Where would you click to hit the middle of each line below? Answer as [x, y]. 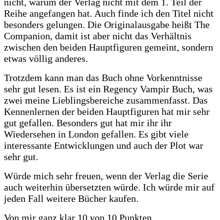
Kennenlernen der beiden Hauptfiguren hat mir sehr [107, 111]
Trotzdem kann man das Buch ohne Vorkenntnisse [103, 77]
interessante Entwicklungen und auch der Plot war [104, 145]
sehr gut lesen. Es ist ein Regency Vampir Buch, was [108, 89]
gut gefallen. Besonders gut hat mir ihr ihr [88, 123]
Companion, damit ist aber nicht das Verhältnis [98, 36]
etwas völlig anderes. [46, 58]
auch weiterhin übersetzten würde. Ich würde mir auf [109, 187]
